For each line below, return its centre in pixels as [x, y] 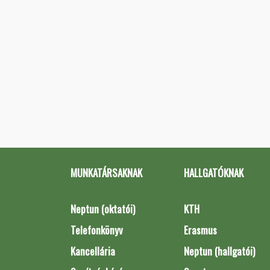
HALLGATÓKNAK [213, 173]
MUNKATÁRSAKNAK [106, 173]
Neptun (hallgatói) [219, 251]
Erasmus [200, 230]
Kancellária [93, 251]
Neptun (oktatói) [103, 209]
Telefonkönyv [97, 230]
